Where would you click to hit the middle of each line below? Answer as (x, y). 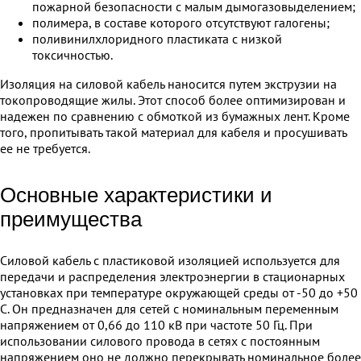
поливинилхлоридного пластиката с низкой (157, 39)
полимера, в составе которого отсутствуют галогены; (181, 23)
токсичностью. (73, 55)
